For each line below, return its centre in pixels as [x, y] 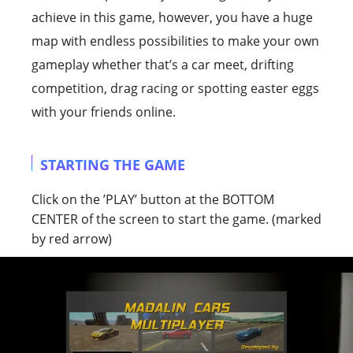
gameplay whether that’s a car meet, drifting [163, 64]
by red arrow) [72, 238]
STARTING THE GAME [113, 164]
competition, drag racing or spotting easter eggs [175, 88]
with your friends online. [104, 111]
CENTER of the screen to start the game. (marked [176, 219]
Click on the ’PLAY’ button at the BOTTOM [153, 199]
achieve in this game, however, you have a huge [172, 17]
